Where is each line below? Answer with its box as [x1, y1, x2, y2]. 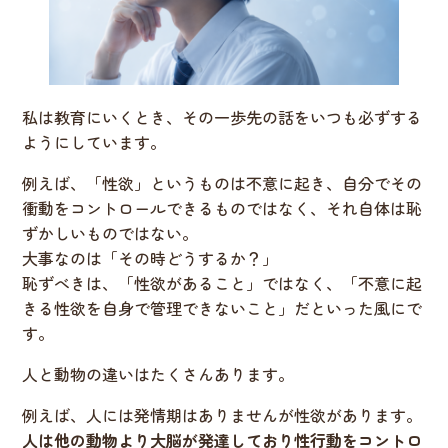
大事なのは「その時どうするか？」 [22, 245, 279, 270]
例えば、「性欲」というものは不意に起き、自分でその [22, 170, 423, 195]
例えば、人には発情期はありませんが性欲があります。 [22, 402, 423, 427]
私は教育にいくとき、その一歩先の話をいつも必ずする [22, 104, 423, 129]
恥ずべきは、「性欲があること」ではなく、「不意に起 [22, 270, 423, 295]
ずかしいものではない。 [22, 220, 199, 245]
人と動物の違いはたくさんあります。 [22, 361, 295, 386]
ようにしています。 [22, 129, 167, 154]
